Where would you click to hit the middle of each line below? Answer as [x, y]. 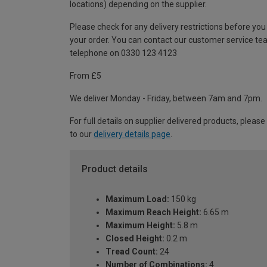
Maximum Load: [137, 199]
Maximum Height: [140, 225]
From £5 [86, 76]
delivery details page [132, 134]
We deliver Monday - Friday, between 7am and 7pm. [166, 99]
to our [82, 134]
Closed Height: [135, 238]
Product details [115, 169]
